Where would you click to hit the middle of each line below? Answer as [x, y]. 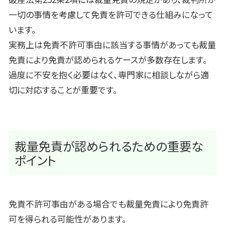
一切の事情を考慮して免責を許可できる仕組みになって [111, 14]
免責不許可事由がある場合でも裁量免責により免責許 [108, 204]
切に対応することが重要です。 [63, 89]
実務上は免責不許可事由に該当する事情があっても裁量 [112, 44]
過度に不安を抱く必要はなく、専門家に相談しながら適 [109, 74]
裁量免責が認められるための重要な [109, 146]
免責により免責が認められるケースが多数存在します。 [108, 59]
